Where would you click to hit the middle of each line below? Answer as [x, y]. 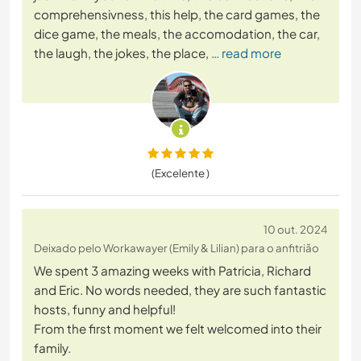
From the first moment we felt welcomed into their [178, 329]
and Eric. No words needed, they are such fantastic [180, 290]
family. [52, 348]
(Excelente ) [180, 173]
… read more [246, 53]
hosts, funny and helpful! [105, 309]
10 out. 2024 [295, 230]
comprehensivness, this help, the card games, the [177, 15]
